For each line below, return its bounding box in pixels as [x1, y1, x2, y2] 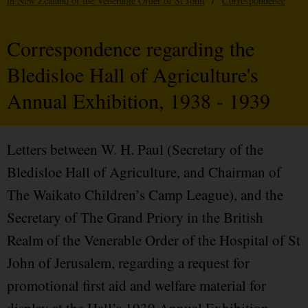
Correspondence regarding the [7, 34, 254, 63]
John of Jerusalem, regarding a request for [7, 253, 250, 273]
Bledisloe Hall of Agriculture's [7, 60, 258, 89]
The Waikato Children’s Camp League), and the [7, 185, 283, 205]
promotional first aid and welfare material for [7, 276, 266, 296]
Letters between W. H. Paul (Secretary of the [7, 140, 263, 159]
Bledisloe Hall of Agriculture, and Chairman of [7, 162, 281, 182]
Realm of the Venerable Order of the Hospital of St [7, 230, 300, 250]
